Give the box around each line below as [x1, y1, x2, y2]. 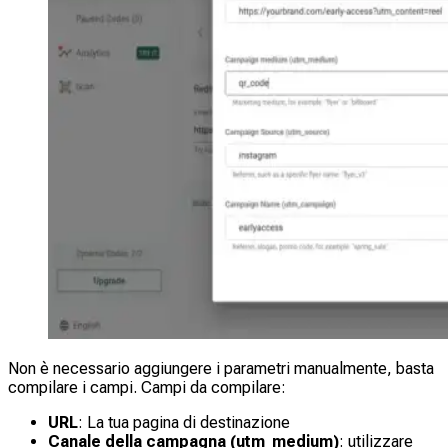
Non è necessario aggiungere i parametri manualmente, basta [8, 359, 434, 379]
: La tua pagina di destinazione [78, 413, 290, 433]
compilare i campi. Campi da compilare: [8, 378, 286, 398]
